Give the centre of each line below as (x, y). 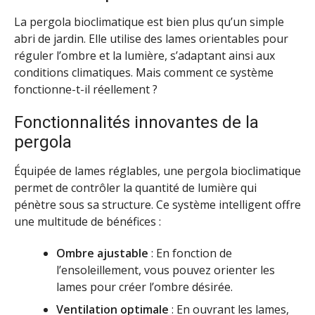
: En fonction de (190, 253)
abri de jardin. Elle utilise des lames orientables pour (151, 39)
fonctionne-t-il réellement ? (86, 90)
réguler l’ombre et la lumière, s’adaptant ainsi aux (144, 56)
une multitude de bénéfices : (88, 222)
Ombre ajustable (102, 253)
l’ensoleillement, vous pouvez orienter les (166, 270)
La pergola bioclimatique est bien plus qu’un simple (149, 22)
